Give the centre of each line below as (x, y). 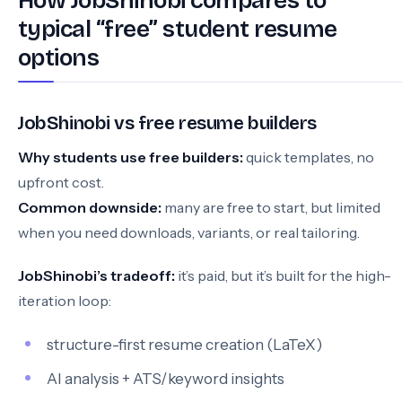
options (59, 58)
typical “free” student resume (178, 29)
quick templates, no (309, 157)
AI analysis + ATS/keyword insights (166, 379)
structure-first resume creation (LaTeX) (184, 345)
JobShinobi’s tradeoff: (96, 275)
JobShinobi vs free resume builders (167, 123)
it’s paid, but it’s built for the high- (283, 275)
